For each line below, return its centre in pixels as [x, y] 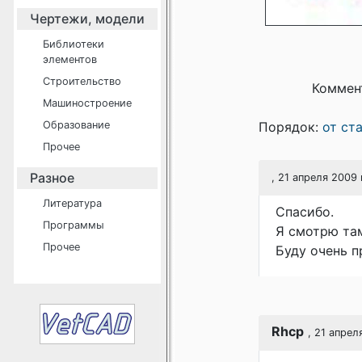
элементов [70, 59]
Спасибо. [305, 212]
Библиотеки [74, 44]
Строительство [82, 81]
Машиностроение [87, 103]
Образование [76, 125]
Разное [52, 178]
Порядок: [290, 127]
